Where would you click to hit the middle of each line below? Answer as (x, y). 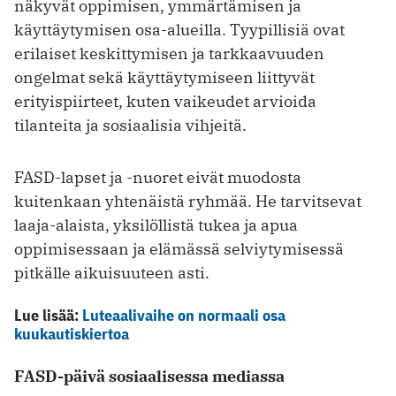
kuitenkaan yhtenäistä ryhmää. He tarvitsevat (188, 202)
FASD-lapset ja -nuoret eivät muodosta (158, 178)
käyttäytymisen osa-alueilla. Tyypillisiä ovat (179, 30)
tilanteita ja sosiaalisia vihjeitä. (130, 126)
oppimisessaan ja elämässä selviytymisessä (179, 249)
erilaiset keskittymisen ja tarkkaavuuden (169, 54)
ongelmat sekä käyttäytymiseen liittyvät (164, 78)
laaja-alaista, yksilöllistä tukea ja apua (156, 225)
